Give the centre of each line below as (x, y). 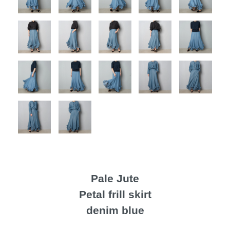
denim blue (115, 210)
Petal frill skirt (115, 194)
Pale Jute (115, 178)
